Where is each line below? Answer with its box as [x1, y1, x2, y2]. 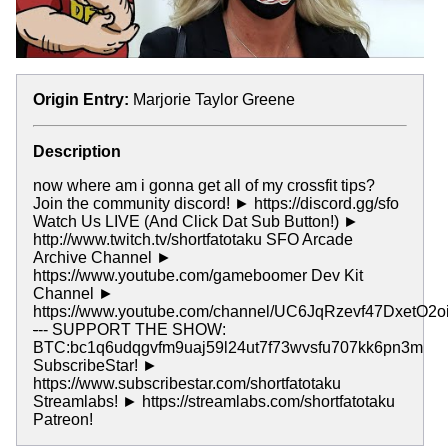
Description [33, 142, 121, 160]
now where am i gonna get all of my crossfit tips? [33, 176, 375, 194]
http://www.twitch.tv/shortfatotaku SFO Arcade [33, 230, 353, 248]
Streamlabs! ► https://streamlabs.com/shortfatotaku [33, 392, 395, 410]
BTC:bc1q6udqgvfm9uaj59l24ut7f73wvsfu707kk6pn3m [33, 338, 423, 356]
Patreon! [33, 410, 93, 428]
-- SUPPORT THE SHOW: [38, 320, 226, 338]
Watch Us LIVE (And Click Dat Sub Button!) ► [33, 212, 359, 230]
